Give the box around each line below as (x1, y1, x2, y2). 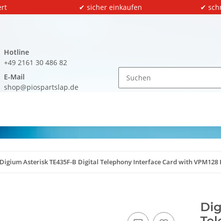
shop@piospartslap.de (4, 82, 78, 92)
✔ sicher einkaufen (79, 2, 142, 12)
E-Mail (4, 72, 25, 81)
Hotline (4, 47, 29, 57)
